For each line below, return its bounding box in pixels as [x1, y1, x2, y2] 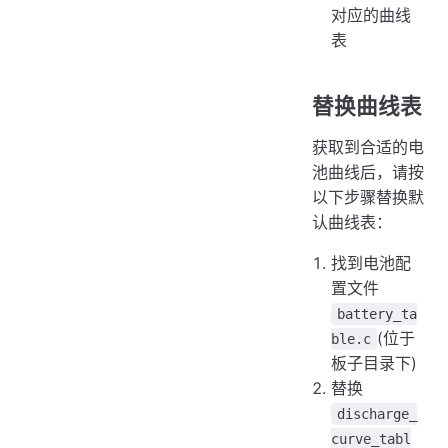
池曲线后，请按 [312, 162, 424, 183]
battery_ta [337, 306, 418, 323]
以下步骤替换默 [312, 187, 424, 208]
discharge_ [337, 406, 418, 423]
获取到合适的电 [312, 137, 424, 158]
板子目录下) [331, 353, 418, 374]
